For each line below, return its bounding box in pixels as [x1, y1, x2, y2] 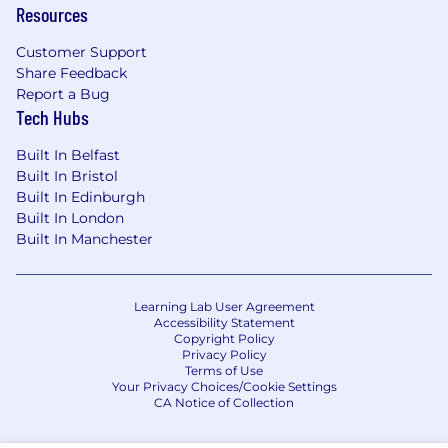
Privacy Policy [181, 347, 267, 362]
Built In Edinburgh [16, 188, 145, 206]
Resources [16, 2, 88, 26]
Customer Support [16, 43, 147, 61]
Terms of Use [185, 363, 263, 378]
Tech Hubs [16, 105, 89, 129]
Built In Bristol [16, 167, 118, 185]
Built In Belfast [16, 146, 120, 164]
